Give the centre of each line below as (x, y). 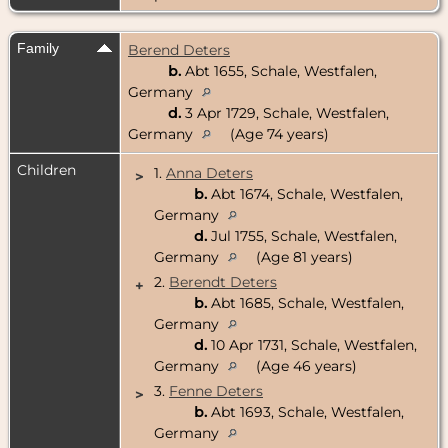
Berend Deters (179, 49)
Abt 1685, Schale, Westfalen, (305, 302)
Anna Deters (209, 172)
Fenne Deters (216, 390)
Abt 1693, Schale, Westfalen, (305, 411)
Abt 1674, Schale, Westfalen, (305, 193)
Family (38, 47)
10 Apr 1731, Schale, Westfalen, (312, 344)
